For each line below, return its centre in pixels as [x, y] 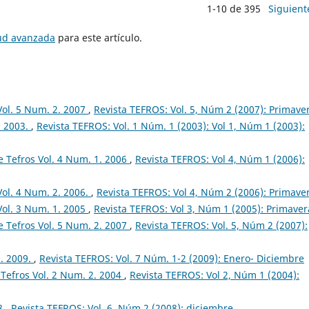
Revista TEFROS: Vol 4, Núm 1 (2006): [220, 159]
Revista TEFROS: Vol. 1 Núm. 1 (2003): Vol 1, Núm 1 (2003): [171, 126]
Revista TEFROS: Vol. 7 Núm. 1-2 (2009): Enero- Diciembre [172, 259]
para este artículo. [99, 38]
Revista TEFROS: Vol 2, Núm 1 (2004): [215, 275]
